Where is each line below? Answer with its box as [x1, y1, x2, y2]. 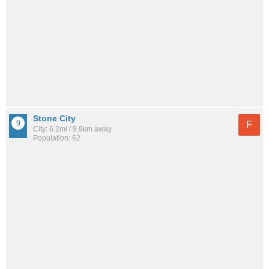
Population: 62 [33, 133, 80, 142]
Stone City [33, 113, 76, 123]
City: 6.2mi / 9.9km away [33, 124, 112, 133]
